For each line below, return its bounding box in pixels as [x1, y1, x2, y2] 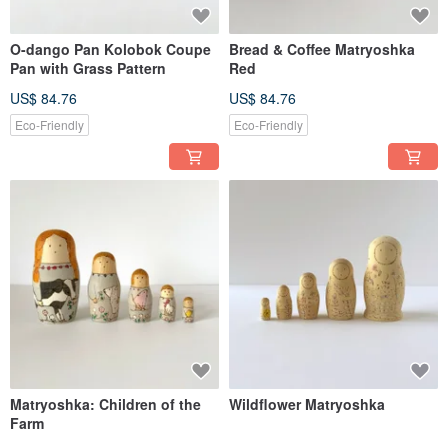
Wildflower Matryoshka [229, 394, 385, 415]
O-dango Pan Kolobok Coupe [10, 39, 211, 60]
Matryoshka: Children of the [10, 394, 201, 415]
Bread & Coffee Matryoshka [229, 39, 415, 60]
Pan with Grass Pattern [10, 58, 166, 79]
